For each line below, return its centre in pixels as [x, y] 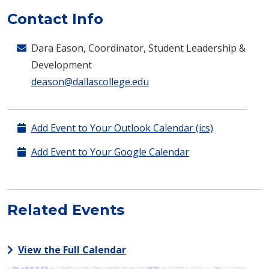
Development [62, 65]
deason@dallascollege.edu [90, 82]
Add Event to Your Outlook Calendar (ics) [122, 128]
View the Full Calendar [72, 250]
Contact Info [55, 19]
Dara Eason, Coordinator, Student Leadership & [138, 48]
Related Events [66, 210]
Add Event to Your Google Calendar [110, 152]
